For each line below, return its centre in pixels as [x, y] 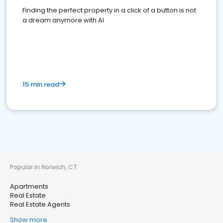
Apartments [29, 186]
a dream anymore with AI [63, 20]
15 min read [41, 84]
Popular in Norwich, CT [44, 167]
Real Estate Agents [40, 204]
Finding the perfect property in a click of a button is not [109, 10]
